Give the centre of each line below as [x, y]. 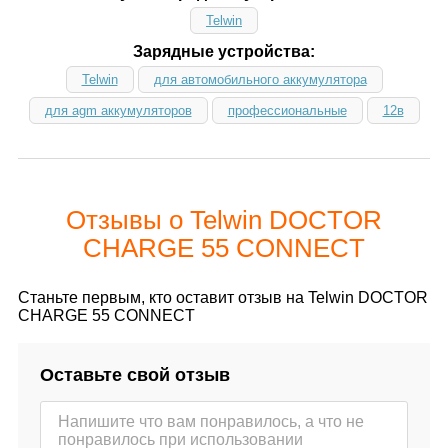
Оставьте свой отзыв [135, 374]
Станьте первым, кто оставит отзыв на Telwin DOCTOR [223, 297]
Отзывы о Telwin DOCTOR [224, 219]
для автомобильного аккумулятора [260, 79]
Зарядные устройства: [224, 51]
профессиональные [287, 110]
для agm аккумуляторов [118, 110]
